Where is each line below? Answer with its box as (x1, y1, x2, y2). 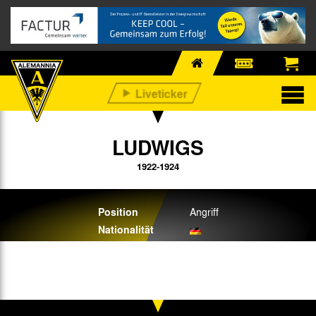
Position (97, 204, 138, 219)
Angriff (189, 204, 219, 219)
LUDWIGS (112, 132, 204, 162)
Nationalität (97, 221, 154, 237)
